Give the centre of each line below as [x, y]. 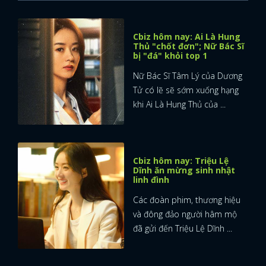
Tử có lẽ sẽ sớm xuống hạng [186, 90]
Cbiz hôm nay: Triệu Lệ [181, 161]
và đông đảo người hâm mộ [185, 214]
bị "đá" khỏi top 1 [170, 56]
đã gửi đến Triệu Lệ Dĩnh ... [183, 229]
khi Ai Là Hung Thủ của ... [179, 104]
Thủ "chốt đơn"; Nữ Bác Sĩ [189, 46]
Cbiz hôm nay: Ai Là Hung [187, 37]
